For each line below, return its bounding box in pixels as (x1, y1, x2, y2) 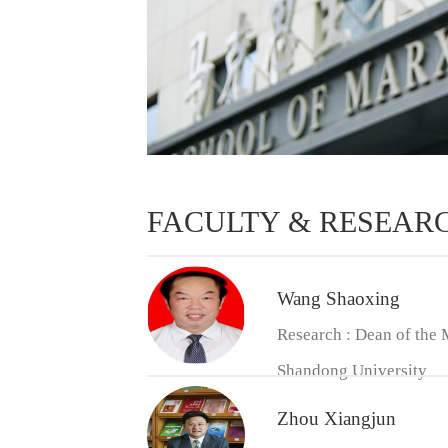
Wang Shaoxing (276, 287, 400, 309)
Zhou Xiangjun (276, 407, 396, 429)
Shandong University (276, 360, 427, 380)
